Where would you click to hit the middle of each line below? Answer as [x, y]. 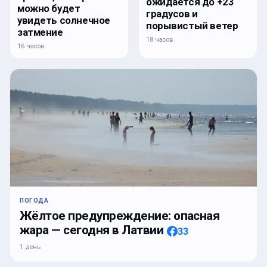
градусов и [172, 14]
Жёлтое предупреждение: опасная [120, 216]
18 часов [160, 40]
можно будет [49, 8]
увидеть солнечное [64, 20]
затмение [40, 32]
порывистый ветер [192, 26]
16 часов [31, 46]
